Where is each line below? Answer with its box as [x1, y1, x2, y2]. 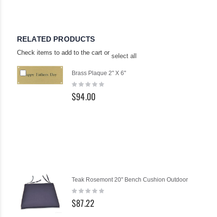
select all [111, 52, 137, 60]
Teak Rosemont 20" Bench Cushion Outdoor [72, 176, 188, 183]
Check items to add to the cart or [17, 49, 111, 56]
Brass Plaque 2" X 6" [72, 70, 126, 77]
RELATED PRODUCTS [17, 35, 95, 43]
